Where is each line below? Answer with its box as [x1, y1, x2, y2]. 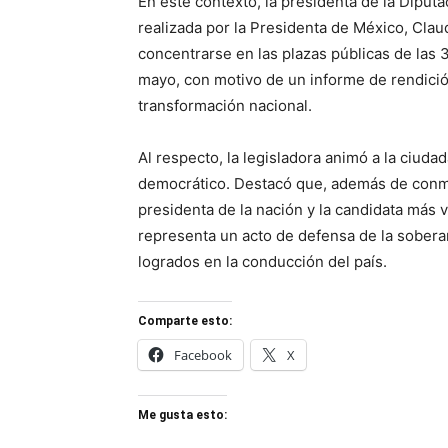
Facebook [174, 346, 232, 364]
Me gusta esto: [138, 408, 227, 422]
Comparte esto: [138, 314, 232, 328]
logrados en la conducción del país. [138, 252, 387, 271]
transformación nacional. [138, 96, 312, 115]
